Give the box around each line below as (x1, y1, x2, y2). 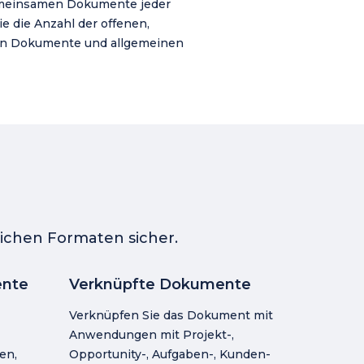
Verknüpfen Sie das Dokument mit (68, 308, 273, 323)
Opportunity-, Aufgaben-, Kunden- (68, 347, 271, 362)
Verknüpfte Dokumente (68, 275, 251, 293)
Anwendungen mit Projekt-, (68, 327, 234, 342)
